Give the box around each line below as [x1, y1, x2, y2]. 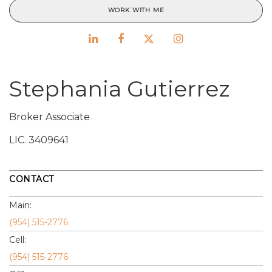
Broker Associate [9, 111, 90, 123]
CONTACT [9, 174, 54, 185]
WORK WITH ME [107, 6, 165, 15]
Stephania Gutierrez [9, 75, 229, 103]
